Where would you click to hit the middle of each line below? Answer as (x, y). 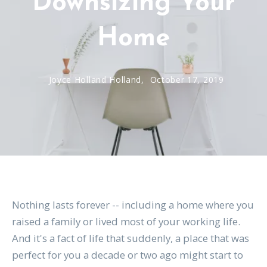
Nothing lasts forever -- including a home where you (133, 205)
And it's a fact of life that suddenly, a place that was (130, 238)
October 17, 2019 (187, 80)
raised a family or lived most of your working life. (126, 222)
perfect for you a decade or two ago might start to (127, 255)
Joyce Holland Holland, (98, 80)
